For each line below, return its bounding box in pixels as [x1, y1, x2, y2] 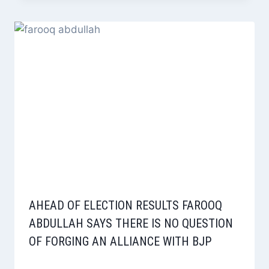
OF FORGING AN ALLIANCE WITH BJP [29, 234, 212, 249]
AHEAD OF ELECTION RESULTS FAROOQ [29, 198, 222, 213]
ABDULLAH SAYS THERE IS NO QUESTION [29, 216, 233, 231]
